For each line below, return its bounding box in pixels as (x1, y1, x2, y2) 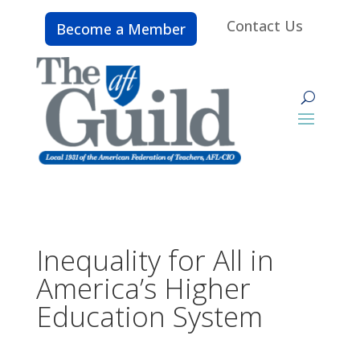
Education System (35, 297, 263, 335)
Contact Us (227, 16, 303, 35)
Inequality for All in (35, 240, 274, 279)
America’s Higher (35, 268, 251, 307)
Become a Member (56, 19, 186, 39)
